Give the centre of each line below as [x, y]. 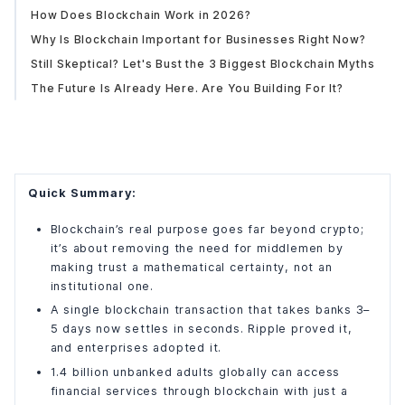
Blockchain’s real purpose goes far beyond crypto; [207, 229]
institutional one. [102, 286]
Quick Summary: [83, 193]
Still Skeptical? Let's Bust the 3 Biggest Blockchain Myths [203, 64]
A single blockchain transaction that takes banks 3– [210, 310]
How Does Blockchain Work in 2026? [141, 15]
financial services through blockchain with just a [199, 391]
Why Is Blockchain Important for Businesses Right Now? [198, 39]
